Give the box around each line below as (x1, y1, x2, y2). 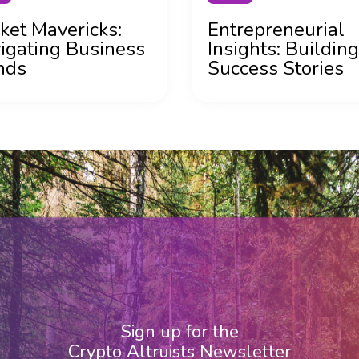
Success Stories (208, 55, 344, 82)
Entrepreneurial (208, 17, 345, 43)
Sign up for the (120, 320, 239, 345)
